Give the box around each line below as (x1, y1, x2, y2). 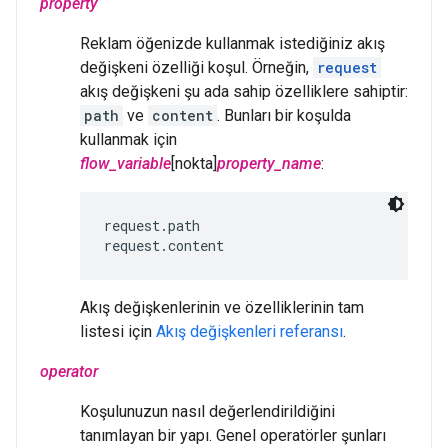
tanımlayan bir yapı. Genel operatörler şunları (80, 426, 386, 445)
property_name (217, 154, 321, 173)
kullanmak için (80, 130, 177, 149)
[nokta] (171, 154, 217, 173)
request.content (104, 236, 224, 255)
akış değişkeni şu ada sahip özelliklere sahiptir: (80, 82, 408, 101)
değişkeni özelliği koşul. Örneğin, (80, 58, 313, 77)
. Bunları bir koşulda (217, 106, 351, 125)
